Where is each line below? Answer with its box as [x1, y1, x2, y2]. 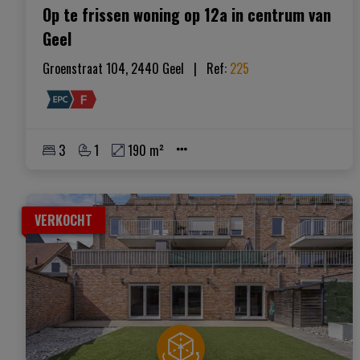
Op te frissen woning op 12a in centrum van [42, 2, 331, 27]
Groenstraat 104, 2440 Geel [42, 59, 184, 79]
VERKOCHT [35, 210, 92, 230]
